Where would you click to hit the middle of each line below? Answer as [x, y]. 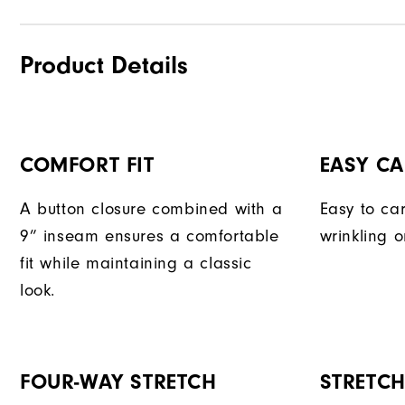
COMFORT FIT [87, 165]
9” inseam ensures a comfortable [150, 237]
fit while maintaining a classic [136, 264]
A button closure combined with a [151, 210]
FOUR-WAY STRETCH [118, 382]
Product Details [104, 66]
